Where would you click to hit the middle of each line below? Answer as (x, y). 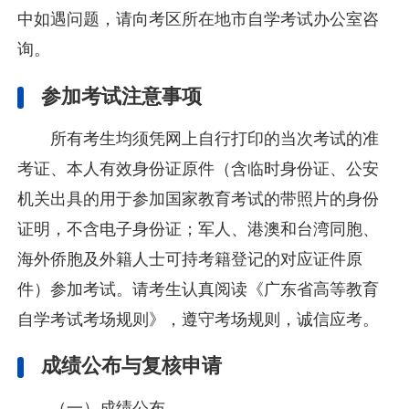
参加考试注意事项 (122, 97)
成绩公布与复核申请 (132, 366)
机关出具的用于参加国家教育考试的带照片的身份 (199, 199)
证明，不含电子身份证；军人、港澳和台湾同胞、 (199, 229)
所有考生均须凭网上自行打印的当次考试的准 (214, 138)
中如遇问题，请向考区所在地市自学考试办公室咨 (199, 20)
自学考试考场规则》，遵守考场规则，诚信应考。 (199, 319)
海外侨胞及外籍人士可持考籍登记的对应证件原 (190, 259)
